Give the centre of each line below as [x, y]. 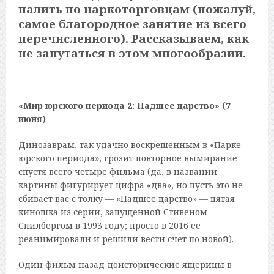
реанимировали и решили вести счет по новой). [126, 239]
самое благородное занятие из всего [132, 24]
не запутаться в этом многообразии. [132, 53]
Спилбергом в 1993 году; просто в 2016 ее [109, 226]
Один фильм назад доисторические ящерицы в [125, 265]
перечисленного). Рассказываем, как [133, 39]
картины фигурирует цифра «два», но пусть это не [130, 185]
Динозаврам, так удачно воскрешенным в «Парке [129, 145]
